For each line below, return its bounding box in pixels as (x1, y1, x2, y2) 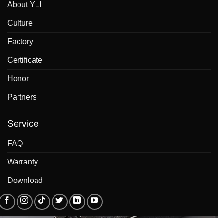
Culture (7, 19, 33, 28)
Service (7, 118, 39, 129)
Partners (7, 93, 36, 102)
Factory (7, 37, 33, 46)
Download (7, 176, 43, 184)
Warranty (7, 157, 38, 166)
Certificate (7, 56, 42, 65)
